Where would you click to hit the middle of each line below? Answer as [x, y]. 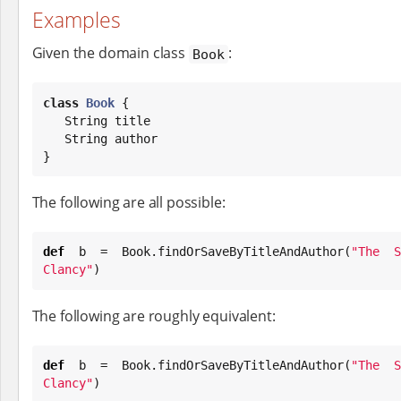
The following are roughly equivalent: [154, 316]
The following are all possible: [128, 202]
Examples [76, 19]
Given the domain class [110, 53]
